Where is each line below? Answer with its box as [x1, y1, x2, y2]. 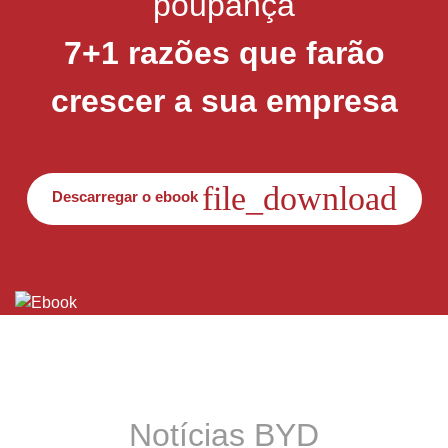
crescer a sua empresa [50, 83, 398, 119]
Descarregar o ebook [51, 188, 202, 205]
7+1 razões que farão [63, 35, 385, 71]
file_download [201, 180, 397, 217]
